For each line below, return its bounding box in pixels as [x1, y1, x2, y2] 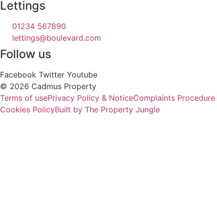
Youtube [67, 69, 97, 79]
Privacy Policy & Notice [47, 93, 133, 103]
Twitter [39, 69, 64, 79]
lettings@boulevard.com [12, 32, 101, 43]
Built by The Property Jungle [55, 104, 160, 114]
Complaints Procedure [133, 93, 215, 103]
